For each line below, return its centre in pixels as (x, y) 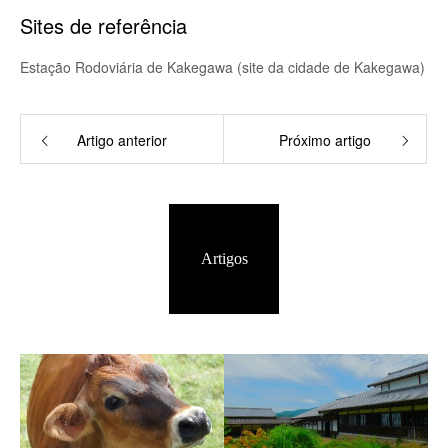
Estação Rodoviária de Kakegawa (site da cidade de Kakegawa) (222, 67)
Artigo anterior (122, 140)
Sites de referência (103, 25)
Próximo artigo (325, 140)
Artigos (224, 258)
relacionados (224, 368)
